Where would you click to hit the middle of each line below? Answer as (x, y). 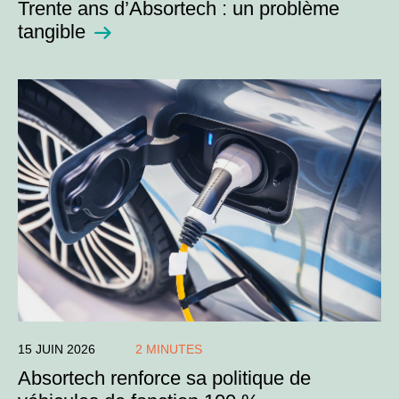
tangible (52, 31)
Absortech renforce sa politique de (164, 378)
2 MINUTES (169, 349)
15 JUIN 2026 (57, 349)
